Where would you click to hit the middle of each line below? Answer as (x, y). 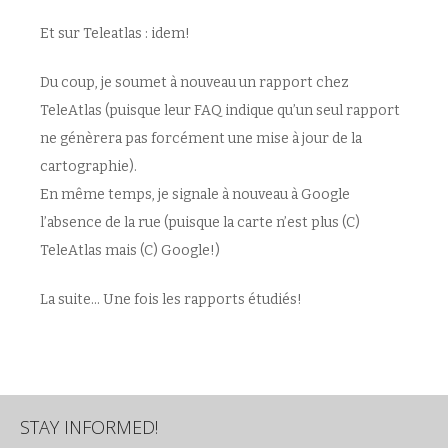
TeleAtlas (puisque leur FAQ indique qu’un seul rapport (220, 110)
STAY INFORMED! (89, 427)
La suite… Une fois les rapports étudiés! (171, 299)
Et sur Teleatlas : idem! (115, 33)
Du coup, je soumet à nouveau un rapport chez (194, 82)
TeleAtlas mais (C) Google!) (130, 250)
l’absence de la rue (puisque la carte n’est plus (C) (200, 222)
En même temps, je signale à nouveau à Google (195, 194)
